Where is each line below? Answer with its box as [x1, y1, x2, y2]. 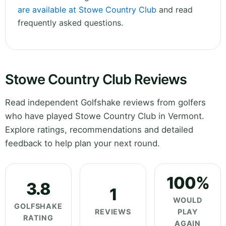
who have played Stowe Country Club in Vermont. [5, 111, 204, 122]
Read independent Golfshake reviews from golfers [5, 97, 206, 108]
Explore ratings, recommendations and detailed [5, 125, 193, 135]
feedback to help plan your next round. [5, 138, 160, 149]
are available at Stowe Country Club [18, 5, 156, 15]
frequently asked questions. [18, 18, 123, 28]
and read [156, 5, 193, 15]
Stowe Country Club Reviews [5, 71, 187, 88]
